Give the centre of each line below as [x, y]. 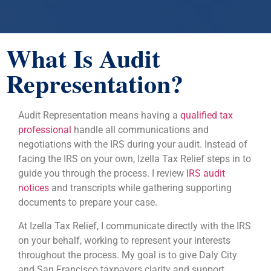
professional [45, 130]
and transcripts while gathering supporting [140, 188]
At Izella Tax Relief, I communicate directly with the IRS [135, 226]
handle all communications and [140, 130]
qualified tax [207, 116]
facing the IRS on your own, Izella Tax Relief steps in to [135, 159]
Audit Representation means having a [99, 116]
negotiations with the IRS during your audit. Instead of [133, 145]
